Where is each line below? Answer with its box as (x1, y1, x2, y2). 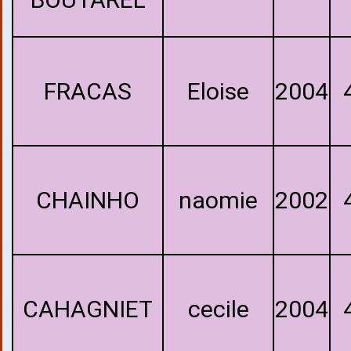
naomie (179, 186, 258, 214)
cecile (187, 295, 249, 323)
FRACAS (44, 78, 132, 105)
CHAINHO (36, 186, 139, 214)
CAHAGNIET (23, 295, 153, 323)
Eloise (187, 78, 249, 105)
